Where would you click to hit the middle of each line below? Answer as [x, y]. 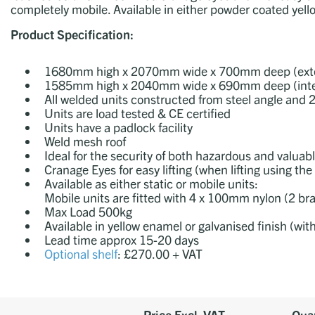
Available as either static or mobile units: [151, 184]
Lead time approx [92, 240]
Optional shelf [81, 254]
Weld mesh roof [85, 141]
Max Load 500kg [88, 212]
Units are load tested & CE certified [137, 113]
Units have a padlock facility [120, 127]
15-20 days [169, 240]
